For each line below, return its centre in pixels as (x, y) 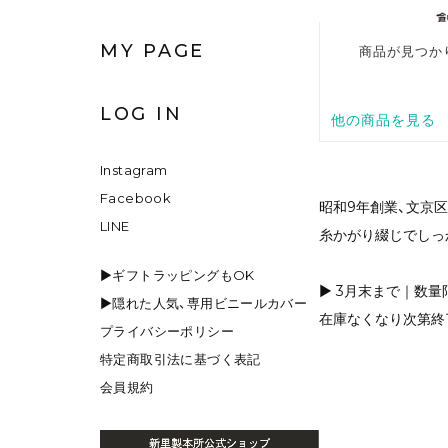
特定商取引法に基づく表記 (180, 359)
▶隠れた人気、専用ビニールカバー (204, 303)
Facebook (136, 198)
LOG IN (141, 114)
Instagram (134, 170)
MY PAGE (152, 51)
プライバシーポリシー (167, 331)
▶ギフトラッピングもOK (177, 275)
